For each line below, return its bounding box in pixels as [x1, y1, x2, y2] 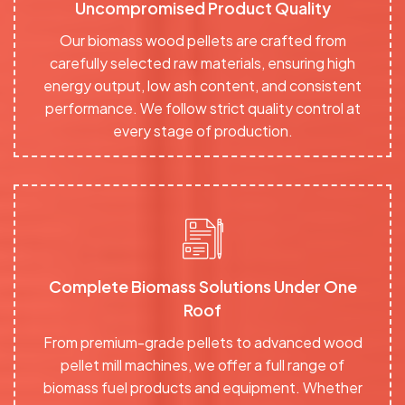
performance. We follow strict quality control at [44, 98, 361, 118]
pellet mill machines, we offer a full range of [61, 354, 344, 374]
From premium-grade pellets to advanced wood [42, 332, 363, 352]
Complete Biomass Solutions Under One [48, 275, 357, 297]
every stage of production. [112, 120, 293, 140]
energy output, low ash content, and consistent [43, 75, 362, 95]
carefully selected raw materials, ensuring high [50, 52, 355, 72]
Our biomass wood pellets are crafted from [59, 30, 346, 50]
